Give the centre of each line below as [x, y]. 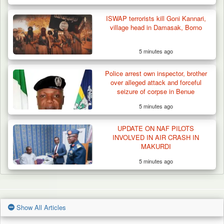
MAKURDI [156, 146]
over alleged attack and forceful [156, 82]
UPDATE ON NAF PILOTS [156, 128]
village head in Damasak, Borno [156, 27]
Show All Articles [40, 207]
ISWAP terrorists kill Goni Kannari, [156, 18]
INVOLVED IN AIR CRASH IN [156, 137]
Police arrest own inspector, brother [156, 73]
